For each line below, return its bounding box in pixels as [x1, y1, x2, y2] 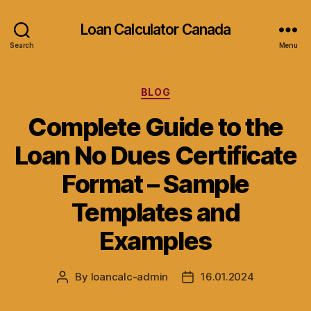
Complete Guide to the [28, 111, 283, 142]
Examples [99, 225, 212, 256]
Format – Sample [62, 168, 249, 199]
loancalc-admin [90, 269, 169, 283]
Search [10, 40, 34, 49]
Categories [155, 82, 217, 96]
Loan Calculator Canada [80, 20, 231, 38]
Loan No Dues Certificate [14, 140, 297, 171]
